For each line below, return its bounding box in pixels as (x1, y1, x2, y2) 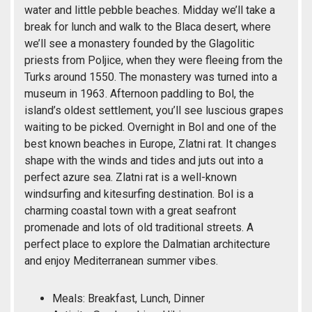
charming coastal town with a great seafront (24, 204, 236, 218)
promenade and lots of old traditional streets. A (24, 221, 253, 235)
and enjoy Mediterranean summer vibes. (24, 254, 218, 268)
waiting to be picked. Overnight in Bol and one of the (24, 120, 276, 134)
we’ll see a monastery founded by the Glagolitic (24, 37, 254, 51)
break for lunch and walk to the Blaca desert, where (24, 20, 271, 34)
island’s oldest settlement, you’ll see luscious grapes (24, 104, 283, 118)
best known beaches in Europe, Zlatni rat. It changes (24, 137, 276, 151)
